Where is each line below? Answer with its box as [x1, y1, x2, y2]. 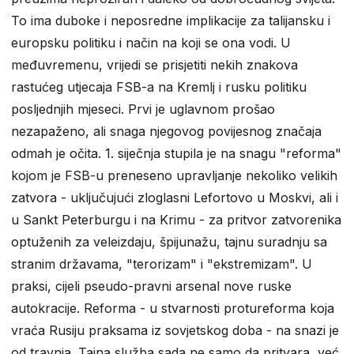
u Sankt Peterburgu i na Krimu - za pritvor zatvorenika [11, 212, 341, 228]
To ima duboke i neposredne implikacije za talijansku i [11, 13, 330, 29]
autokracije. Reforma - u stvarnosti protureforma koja [11, 300, 334, 317]
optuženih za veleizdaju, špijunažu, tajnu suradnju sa [11, 234, 327, 250]
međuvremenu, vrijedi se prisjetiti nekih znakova [11, 57, 298, 73]
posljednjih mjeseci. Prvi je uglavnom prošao [11, 101, 275, 118]
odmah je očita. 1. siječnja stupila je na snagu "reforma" [11, 145, 341, 162]
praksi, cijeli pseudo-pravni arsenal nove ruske [11, 278, 292, 295]
